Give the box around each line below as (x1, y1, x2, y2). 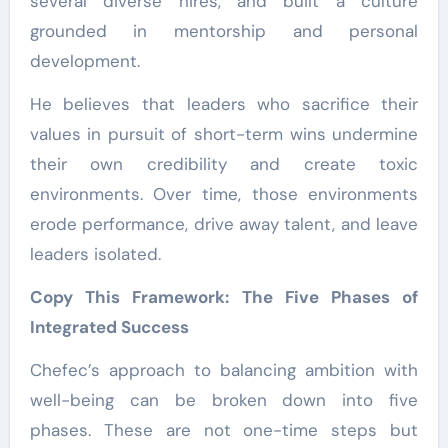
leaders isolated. (29, 242, 161, 265)
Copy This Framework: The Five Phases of (29, 285, 419, 308)
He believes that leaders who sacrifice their (29, 92, 419, 115)
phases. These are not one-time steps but (29, 418, 419, 441)
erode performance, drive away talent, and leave (29, 212, 419, 235)
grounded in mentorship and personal (29, 19, 419, 42)
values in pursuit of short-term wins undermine (29, 122, 419, 145)
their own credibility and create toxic (29, 152, 419, 175)
